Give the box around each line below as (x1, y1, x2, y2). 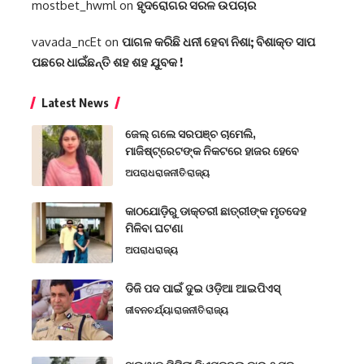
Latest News (41, 95, 109, 110)
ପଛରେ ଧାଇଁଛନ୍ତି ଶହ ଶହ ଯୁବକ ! (32, 54, 183, 70)
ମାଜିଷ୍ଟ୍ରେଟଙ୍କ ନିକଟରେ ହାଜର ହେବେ (125, 144, 299, 158)
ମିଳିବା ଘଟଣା (125, 221, 183, 236)
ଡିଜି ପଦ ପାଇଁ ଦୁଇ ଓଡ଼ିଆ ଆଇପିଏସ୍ (125, 281, 280, 296)
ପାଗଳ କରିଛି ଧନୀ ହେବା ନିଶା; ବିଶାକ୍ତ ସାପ (122, 34, 315, 50)
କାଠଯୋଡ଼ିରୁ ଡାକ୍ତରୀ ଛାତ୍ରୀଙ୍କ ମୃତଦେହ (125, 204, 306, 219)
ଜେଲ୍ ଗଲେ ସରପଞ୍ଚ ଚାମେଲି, (125, 127, 256, 141)
